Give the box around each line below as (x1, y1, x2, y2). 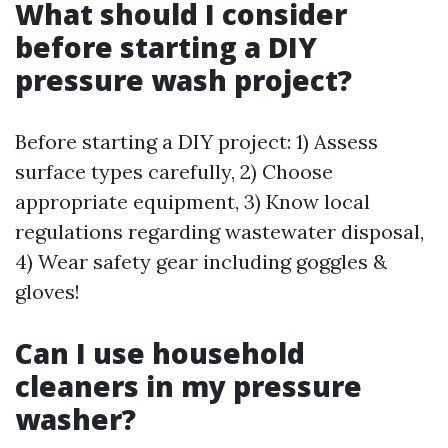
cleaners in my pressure (15, 367, 362, 405)
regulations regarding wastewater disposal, (15, 219, 424, 244)
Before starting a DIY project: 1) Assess (15, 129, 378, 154)
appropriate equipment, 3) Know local (15, 189, 370, 214)
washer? (15, 400, 136, 438)
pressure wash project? (15, 61, 352, 99)
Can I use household (15, 334, 305, 372)
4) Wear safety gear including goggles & (15, 249, 387, 274)
